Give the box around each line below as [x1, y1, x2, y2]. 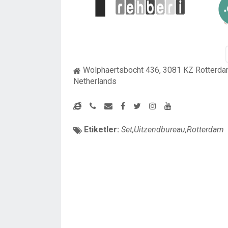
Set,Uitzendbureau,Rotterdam [121, 124, 224, 134]
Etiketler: [82, 124, 119, 134]
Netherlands [73, 76, 117, 86]
